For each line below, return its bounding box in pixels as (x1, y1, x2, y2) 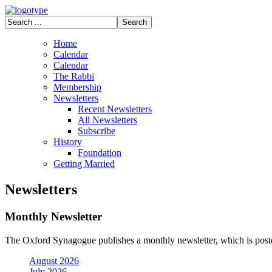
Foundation (78, 148, 121, 158)
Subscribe (78, 126, 115, 136)
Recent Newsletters (78, 104, 152, 114)
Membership (53, 82, 101, 92)
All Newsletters (78, 115, 137, 125)
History (53, 137, 82, 147)
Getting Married (53, 158, 115, 169)
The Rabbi (53, 71, 94, 81)
